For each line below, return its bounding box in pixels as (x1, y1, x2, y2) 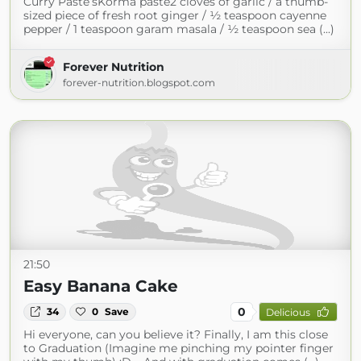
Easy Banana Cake (23, 276, 178, 296)
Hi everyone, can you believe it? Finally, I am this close (23, 327, 328, 342)
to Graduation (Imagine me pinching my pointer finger (23, 341, 334, 355)
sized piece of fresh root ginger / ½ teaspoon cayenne (23, 8, 326, 23)
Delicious (265, 305, 310, 318)
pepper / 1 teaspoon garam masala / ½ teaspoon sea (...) (23, 22, 334, 36)
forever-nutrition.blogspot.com (63, 77, 215, 89)
